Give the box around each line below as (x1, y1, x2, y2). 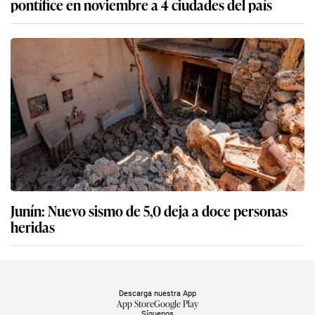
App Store (117, 296, 154, 310)
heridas (11, 215, 55, 237)
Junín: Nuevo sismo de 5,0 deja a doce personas (11, 199, 288, 221)
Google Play (154, 296, 198, 310)
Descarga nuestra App (119, 288, 196, 298)
